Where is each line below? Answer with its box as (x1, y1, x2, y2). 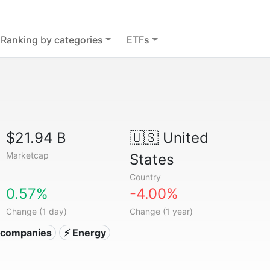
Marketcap (6, 150, 49, 160)
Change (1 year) (129, 206, 193, 216)
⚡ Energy (63, 227, 106, 239)
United (158, 129, 209, 146)
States (129, 151, 174, 168)
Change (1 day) (6, 206, 67, 216)
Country (129, 172, 161, 182)
